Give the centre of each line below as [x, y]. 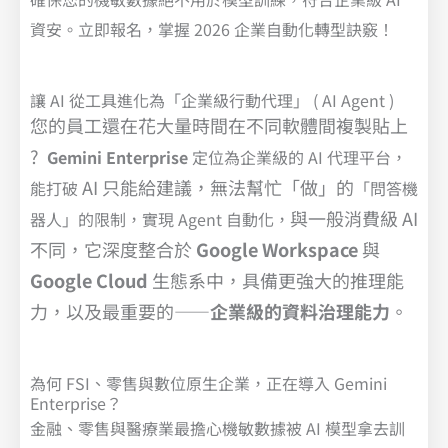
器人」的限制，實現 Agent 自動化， [160, 218]
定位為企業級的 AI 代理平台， [297, 156]
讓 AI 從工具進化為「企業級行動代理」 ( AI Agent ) [212, 99]
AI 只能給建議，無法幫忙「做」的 [218, 186]
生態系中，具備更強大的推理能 [276, 279]
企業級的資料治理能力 [300, 310]
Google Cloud [89, 279]
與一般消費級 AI [354, 217]
